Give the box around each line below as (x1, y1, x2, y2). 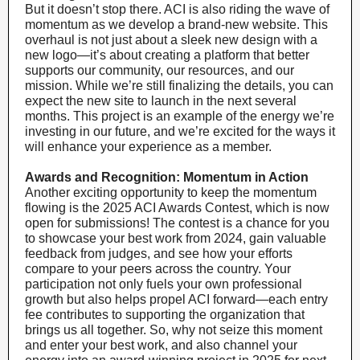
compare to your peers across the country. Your (25, 262, 291, 276)
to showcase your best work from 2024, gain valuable (25, 231, 326, 245)
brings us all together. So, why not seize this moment (25, 323, 322, 337)
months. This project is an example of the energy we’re (25, 109, 334, 123)
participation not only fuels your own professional (25, 277, 302, 291)
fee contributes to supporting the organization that (25, 308, 305, 321)
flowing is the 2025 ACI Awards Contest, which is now (25, 201, 329, 215)
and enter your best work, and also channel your (25, 338, 297, 352)
